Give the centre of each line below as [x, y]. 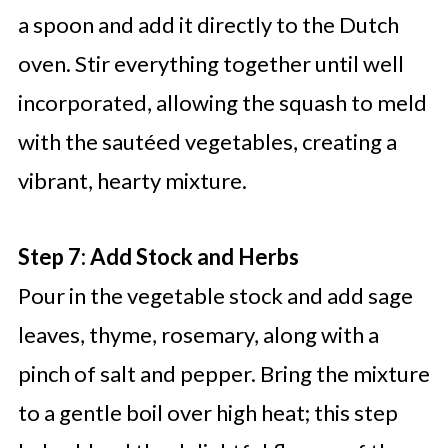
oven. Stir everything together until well [210, 64]
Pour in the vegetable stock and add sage [215, 296]
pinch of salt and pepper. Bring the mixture [223, 374]
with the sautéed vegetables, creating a [207, 142]
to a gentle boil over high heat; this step [207, 413]
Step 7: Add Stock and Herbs [158, 257]
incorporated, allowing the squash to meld [222, 103]
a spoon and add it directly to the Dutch [208, 25]
